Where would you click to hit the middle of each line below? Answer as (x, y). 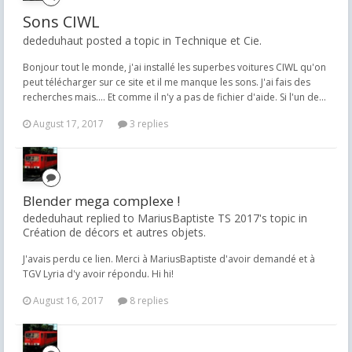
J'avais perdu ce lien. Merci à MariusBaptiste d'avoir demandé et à (169, 259)
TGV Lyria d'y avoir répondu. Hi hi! (98, 274)
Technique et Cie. (218, 40)
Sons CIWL (61, 22)
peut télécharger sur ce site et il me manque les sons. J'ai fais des (167, 82)
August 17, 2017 (68, 124)
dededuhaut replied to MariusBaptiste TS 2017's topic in (165, 218)
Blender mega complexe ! (101, 201)
